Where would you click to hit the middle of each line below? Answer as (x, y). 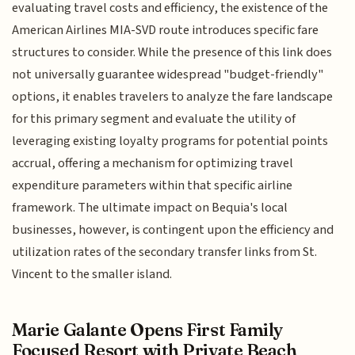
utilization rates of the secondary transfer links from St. (165, 252)
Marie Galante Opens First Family (148, 329)
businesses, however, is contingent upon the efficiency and (173, 230)
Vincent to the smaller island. (92, 275)
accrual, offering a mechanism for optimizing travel (153, 164)
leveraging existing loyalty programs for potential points (170, 141)
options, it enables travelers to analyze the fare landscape (173, 97)
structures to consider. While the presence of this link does (172, 53)
